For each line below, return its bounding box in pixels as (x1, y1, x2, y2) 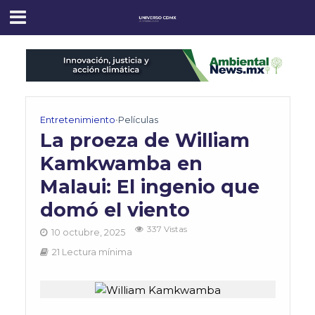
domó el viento (39, 198, 190, 222)
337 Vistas (146, 224, 187, 235)
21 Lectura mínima (51, 247, 132, 258)
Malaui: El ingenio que (39, 175, 259, 199)
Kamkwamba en (39, 152, 202, 176)
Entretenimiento (39, 115, 115, 126)
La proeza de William (39, 129, 250, 153)
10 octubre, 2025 (51, 227, 125, 238)
